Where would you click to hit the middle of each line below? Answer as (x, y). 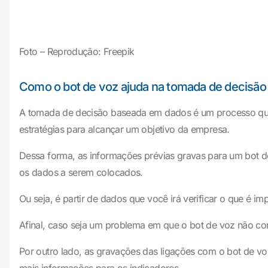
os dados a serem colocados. (81, 172)
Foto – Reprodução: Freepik (77, 51)
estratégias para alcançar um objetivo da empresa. (124, 129)
